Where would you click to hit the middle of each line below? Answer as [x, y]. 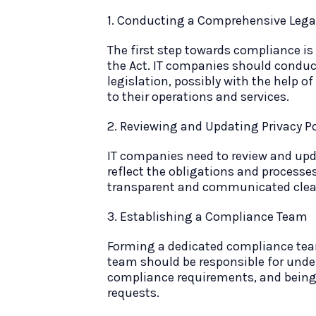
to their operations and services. [198, 97]
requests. [133, 293]
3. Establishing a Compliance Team [207, 217]
